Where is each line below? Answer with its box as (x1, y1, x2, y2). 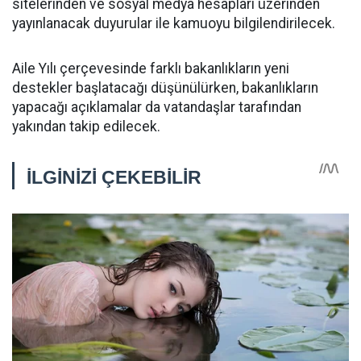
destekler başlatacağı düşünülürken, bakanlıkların (12, 80, 318, 97)
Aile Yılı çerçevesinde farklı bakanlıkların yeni (12, 60, 289, 77)
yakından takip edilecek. (12, 118, 160, 135)
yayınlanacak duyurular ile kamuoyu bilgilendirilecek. (12, 15, 335, 32)
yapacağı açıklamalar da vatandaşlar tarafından (12, 99, 301, 116)
